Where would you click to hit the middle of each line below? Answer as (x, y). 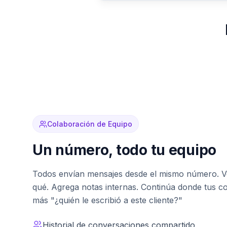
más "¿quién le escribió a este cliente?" (107, 200)
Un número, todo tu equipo (124, 150)
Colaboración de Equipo (90, 124)
